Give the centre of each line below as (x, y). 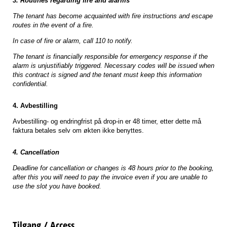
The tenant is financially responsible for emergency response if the (110, 57)
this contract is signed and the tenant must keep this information (107, 75)
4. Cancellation (36, 153)
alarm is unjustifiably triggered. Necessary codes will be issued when (113, 66)
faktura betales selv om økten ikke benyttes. (79, 131)
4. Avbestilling (36, 106)
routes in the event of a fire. (53, 25)
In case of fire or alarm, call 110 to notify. (73, 41)
